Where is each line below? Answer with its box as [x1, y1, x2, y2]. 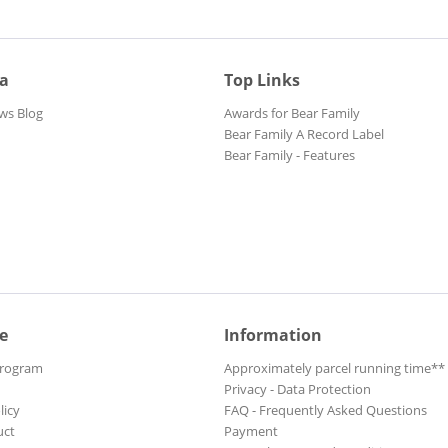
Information [224, 324, 322, 346]
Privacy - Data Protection [224, 380, 371, 398]
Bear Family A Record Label [224, 125, 384, 143]
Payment [224, 422, 278, 440]
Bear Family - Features [224, 146, 355, 164]
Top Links [224, 69, 300, 91]
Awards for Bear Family [224, 104, 360, 122]
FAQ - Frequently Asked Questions [224, 401, 427, 419]
